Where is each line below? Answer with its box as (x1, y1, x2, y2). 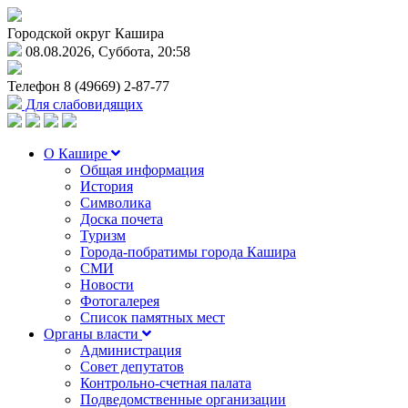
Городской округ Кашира (7, 25, 164, 41)
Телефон (7, 78, 64, 94)
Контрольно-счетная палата (80, 375, 251, 391)
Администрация (80, 342, 181, 358)
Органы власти (44, 326, 142, 342)
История (80, 178, 133, 194)
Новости (80, 277, 134, 292)
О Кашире (44, 146, 111, 161)
